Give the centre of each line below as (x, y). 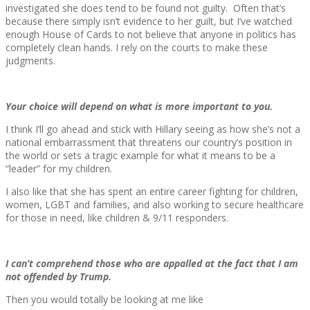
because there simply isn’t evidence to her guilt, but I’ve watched (149, 21)
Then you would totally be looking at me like (104, 300)
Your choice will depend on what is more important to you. (139, 107)
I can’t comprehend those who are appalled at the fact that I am (152, 264)
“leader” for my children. (59, 169)
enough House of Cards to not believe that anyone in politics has (151, 35)
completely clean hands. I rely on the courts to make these (137, 48)
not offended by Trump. (58, 277)
